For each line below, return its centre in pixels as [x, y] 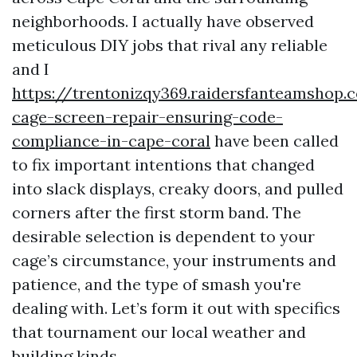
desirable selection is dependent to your [163, 236]
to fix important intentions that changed [163, 165]
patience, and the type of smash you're [157, 284]
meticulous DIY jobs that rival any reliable [170, 45]
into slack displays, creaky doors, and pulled [178, 188]
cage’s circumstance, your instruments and [174, 260]
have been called [275, 141]
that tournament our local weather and [159, 332]
